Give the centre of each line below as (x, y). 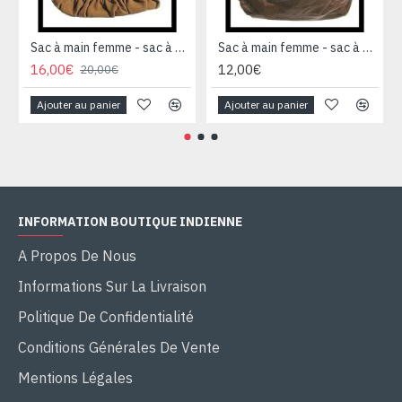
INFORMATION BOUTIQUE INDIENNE (130, 222)
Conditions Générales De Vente (119, 348)
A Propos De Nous (77, 256)
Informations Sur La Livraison (112, 287)
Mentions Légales (75, 378)
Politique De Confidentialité (106, 317)
